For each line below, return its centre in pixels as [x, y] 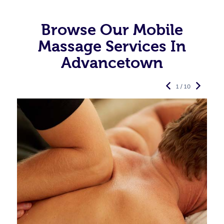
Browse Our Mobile [112, 30]
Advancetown [112, 63]
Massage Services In [112, 46]
